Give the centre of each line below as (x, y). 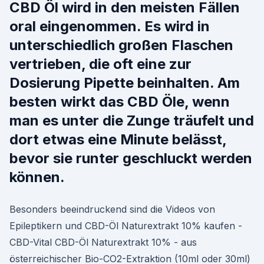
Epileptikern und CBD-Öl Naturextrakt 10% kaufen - (126, 226)
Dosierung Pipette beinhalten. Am (125, 83)
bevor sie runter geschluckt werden (131, 158)
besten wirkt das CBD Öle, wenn (120, 102)
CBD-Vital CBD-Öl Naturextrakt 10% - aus (103, 242)
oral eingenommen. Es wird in (110, 26)
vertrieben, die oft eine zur (100, 64)
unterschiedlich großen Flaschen (121, 45)
